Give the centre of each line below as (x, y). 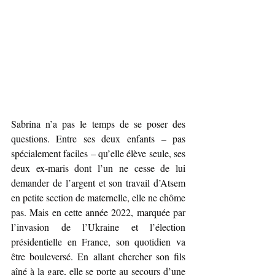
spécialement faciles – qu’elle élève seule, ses (98, 153)
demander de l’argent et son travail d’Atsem (98, 183)
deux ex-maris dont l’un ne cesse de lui (98, 168)
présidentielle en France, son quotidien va (98, 242)
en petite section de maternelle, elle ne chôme (98, 198)
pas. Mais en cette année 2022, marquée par (98, 212)
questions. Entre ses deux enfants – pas (98, 139)
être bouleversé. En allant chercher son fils (98, 257)
